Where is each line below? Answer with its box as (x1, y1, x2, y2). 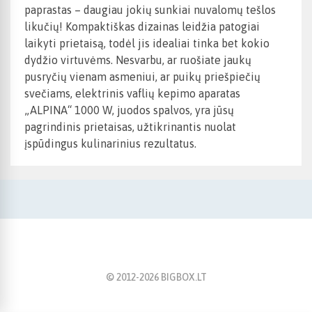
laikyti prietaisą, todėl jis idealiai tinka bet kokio (24, 37, 270, 50)
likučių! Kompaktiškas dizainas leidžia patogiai (24, 20, 260, 33)
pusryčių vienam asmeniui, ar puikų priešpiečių (24, 70, 260, 84)
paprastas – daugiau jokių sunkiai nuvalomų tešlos (24, 3, 276, 17)
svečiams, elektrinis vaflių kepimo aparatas (24, 87, 240, 100)
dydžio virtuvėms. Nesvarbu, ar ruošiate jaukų (24, 54, 251, 67)
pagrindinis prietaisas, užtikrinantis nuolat (24, 120, 236, 134)
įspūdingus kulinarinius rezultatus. (24, 137, 196, 150)
